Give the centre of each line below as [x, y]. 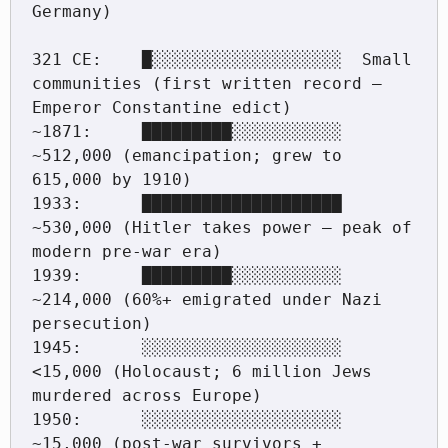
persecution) [91, 323]
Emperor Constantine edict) [161, 107]
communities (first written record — [206, 83]
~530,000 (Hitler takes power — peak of [221, 227]
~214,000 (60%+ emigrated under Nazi [206, 299]
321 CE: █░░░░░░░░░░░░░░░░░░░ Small [221, 59]
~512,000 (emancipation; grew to [186, 155]
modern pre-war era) [126, 251]
